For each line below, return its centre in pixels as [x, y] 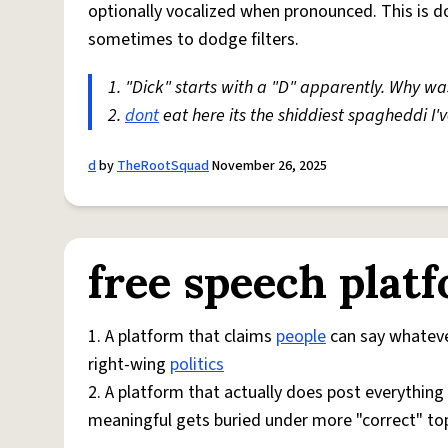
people [301, 336]
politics [197, 364]
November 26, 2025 [268, 166]
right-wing [129, 364]
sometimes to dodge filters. [193, 39]
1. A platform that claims [182, 336]
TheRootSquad [163, 166]
